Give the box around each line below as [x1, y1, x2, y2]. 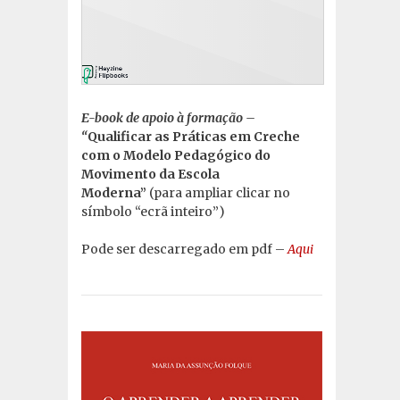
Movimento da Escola [81, 165, 220, 182]
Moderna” [81, 184, 146, 201]
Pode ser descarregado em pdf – [81, 240, 287, 257]
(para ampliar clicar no [149, 184, 290, 201]
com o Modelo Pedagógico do [81, 146, 271, 163]
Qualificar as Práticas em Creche [87, 128, 300, 145]
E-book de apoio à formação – [81, 109, 255, 126]
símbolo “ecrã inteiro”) [81, 203, 225, 220]
